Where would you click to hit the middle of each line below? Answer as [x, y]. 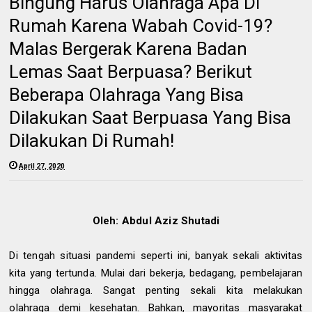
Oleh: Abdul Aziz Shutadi [156, 220]
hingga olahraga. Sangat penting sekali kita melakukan [156, 290]
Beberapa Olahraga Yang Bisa [127, 94]
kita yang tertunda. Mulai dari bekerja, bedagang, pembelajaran [156, 273]
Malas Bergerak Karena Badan [128, 48]
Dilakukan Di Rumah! [92, 140]
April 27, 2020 [42, 166]
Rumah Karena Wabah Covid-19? [141, 25]
